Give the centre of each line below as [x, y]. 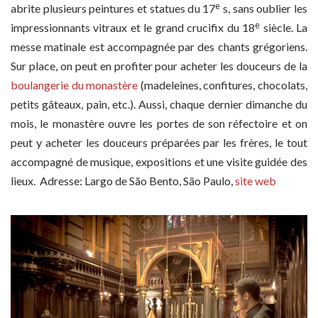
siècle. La [284, 27]
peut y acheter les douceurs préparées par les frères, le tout [159, 142]
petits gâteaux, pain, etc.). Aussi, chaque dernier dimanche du [159, 104]
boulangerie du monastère [75, 84]
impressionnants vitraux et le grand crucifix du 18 [133, 27]
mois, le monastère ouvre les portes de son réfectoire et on [159, 123]
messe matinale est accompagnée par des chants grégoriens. [159, 46]
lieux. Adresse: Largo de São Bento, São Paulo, [123, 180]
